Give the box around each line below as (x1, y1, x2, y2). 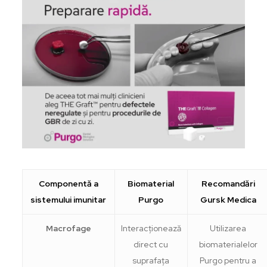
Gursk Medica (200, 194, 256, 205)
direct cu (133, 238, 169, 250)
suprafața (132, 254, 170, 266)
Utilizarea (210, 222, 247, 234)
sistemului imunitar (30, 194, 107, 205)
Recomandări (201, 178, 255, 189)
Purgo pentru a (200, 254, 257, 266)
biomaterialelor (198, 238, 257, 250)
